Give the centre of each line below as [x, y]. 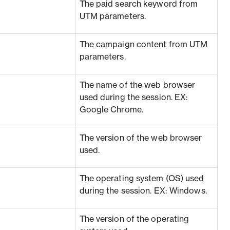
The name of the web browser [137, 85]
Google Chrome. [111, 110]
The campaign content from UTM [143, 45]
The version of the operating [134, 219]
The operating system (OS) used [142, 179]
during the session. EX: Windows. [143, 191]
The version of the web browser [141, 138]
